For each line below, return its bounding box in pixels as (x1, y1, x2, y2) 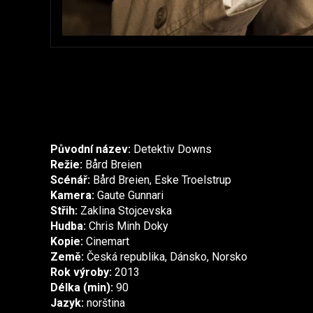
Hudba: (50, 219, 86, 233)
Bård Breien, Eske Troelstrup (90, 173, 231, 187)
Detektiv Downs (131, 143, 212, 156)
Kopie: (50, 235, 83, 249)
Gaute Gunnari (94, 189, 163, 203)
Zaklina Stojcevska (78, 204, 172, 218)
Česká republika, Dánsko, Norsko (84, 250, 247, 264)
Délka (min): (50, 281, 113, 295)
